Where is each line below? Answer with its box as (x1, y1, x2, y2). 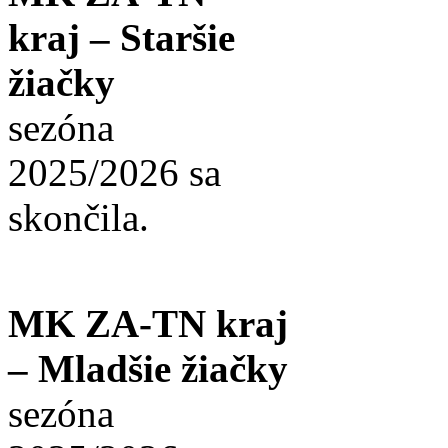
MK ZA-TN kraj (8, 302, 288, 346)
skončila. (8, 196, 149, 240)
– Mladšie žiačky (8, 347, 288, 391)
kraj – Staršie (8, 16, 235, 60)
